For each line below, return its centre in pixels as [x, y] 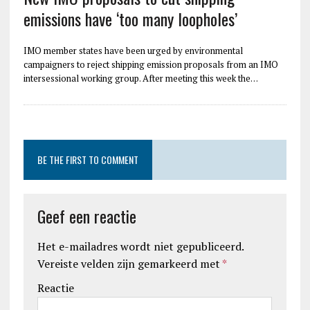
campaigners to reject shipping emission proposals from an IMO [151, 64]
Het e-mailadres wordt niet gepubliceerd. [140, 246]
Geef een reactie [86, 216]
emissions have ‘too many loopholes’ [130, 18]
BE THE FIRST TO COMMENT [88, 159]
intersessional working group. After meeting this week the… [140, 78]
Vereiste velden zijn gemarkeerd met [129, 263]
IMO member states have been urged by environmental [133, 50]
